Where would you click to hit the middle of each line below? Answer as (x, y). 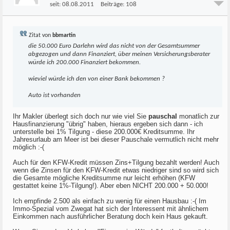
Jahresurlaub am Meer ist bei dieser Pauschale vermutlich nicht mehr (116, 139)
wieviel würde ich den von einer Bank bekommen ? (97, 79)
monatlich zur (199, 116)
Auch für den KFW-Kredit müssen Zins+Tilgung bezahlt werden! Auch (116, 162)
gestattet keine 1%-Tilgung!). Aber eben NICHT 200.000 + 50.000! (111, 186)
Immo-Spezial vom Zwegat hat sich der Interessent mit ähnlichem (111, 209)
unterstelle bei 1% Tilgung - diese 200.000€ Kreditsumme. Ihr (104, 132)
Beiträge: (112, 4)
